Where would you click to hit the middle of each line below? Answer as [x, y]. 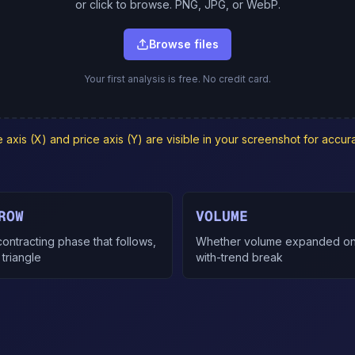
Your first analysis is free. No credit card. [177, 79]
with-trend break [239, 257]
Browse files [184, 44]
